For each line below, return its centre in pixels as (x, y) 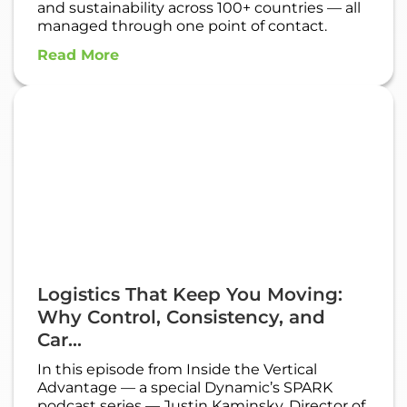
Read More (78, 55)
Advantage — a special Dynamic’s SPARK (185, 388)
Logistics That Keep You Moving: (190, 295)
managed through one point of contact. (182, 26)
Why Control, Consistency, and (181, 318)
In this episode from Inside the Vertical (177, 370)
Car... (60, 340)
